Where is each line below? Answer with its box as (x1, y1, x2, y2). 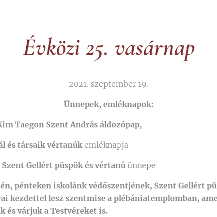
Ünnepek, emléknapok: (63, 99, 154, 109)
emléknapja (82, 140, 128, 150)
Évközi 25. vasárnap (22, 32, 195, 62)
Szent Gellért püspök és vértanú (2, 160, 127, 170)
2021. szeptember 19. (68, 79, 149, 89)
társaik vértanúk (17, 140, 82, 150)
